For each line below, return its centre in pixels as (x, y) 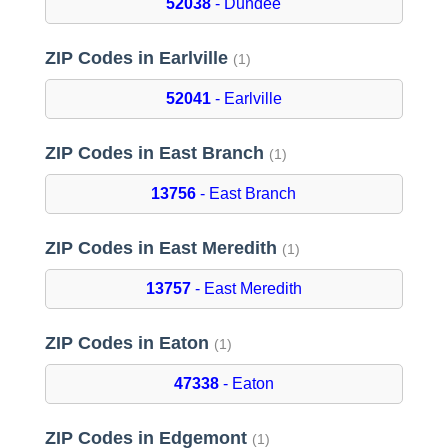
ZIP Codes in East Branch (156, 153)
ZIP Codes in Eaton (129, 343)
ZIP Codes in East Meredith (163, 248)
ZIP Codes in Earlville (138, 58)
